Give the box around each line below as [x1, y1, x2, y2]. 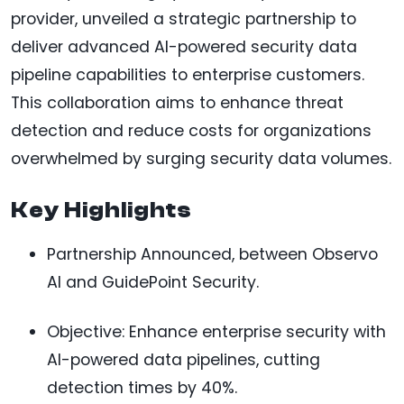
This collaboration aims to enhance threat [11, 92, 344, 115]
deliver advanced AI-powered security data [11, 36, 357, 59]
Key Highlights [11, 197, 192, 224]
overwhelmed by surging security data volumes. [11, 148, 391, 170]
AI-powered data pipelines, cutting [47, 349, 320, 372]
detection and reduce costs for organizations [11, 120, 372, 142]
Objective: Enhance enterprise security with [47, 321, 386, 344]
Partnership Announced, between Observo [47, 243, 378, 266]
